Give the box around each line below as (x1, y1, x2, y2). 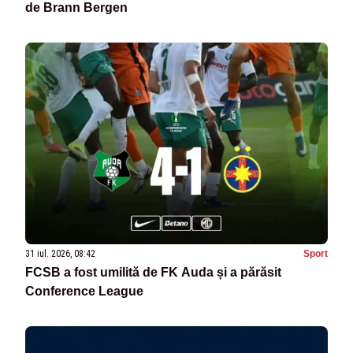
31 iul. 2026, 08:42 (25, 247, 95, 259)
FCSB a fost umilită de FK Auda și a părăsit (25, 265, 281, 279)
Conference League (25, 284, 143, 298)
